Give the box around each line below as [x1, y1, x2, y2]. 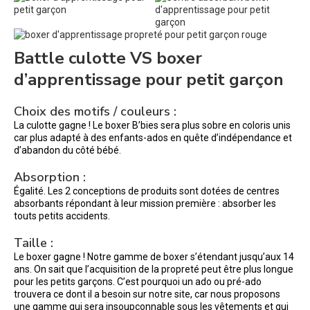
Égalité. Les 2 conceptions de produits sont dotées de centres [14, 185, 280, 197]
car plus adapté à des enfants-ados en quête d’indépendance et [14, 132, 292, 143]
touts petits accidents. [14, 210, 110, 221]
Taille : [14, 235, 57, 251]
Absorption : [14, 169, 86, 185]
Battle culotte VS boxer [14, 47, 202, 69]
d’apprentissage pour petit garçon [14, 69, 284, 91]
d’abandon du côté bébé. [14, 145, 121, 156]
